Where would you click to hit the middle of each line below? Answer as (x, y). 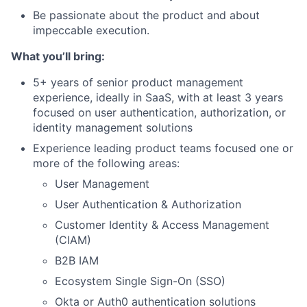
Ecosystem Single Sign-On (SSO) (140, 281)
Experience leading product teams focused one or (163, 148)
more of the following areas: (106, 163)
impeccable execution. (91, 30)
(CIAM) (73, 240)
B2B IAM (77, 261)
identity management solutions (113, 128)
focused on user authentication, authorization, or (159, 113)
